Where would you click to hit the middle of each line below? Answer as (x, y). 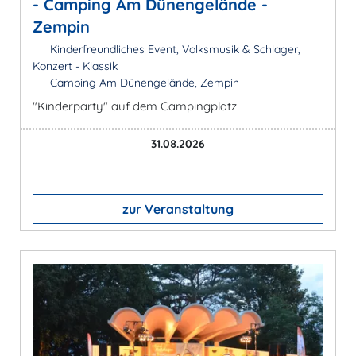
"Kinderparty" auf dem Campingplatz (135, 106)
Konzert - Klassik (75, 66)
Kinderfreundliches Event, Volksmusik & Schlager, (173, 49)
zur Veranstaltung (178, 209)
